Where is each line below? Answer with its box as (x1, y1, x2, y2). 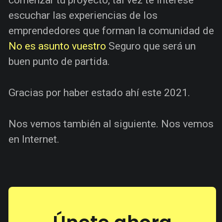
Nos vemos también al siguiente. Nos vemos (8, 117, 214, 130)
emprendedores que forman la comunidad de (8, 24, 214, 37)
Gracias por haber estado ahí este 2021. (8, 86, 190, 99)
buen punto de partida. (8, 55, 110, 67)
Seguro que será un (106, 40, 196, 52)
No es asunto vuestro (8, 40, 106, 52)
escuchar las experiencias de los (8, 9, 158, 21)
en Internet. (8, 133, 59, 145)
